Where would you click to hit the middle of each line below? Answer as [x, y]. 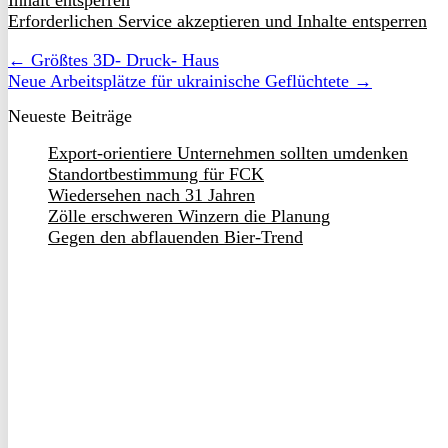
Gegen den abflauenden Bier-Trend [175, 237]
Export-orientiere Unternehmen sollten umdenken [228, 153]
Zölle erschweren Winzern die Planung [189, 216]
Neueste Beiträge [70, 116]
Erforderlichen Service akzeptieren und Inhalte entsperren [217, 21]
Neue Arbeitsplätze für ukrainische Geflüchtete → [190, 81]
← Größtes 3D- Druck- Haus [113, 60]
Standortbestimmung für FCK [156, 174]
